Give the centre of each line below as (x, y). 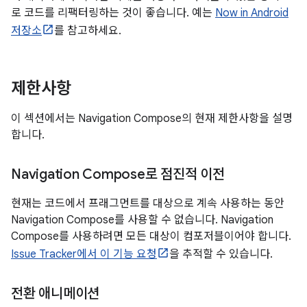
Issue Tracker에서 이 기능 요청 (84, 254)
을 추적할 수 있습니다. (221, 254)
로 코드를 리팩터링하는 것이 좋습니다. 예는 (113, 13)
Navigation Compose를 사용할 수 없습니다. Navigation (142, 220)
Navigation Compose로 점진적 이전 (118, 174)
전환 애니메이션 (55, 294)
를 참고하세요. (88, 31)
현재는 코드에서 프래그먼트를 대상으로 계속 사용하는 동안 (148, 204)
